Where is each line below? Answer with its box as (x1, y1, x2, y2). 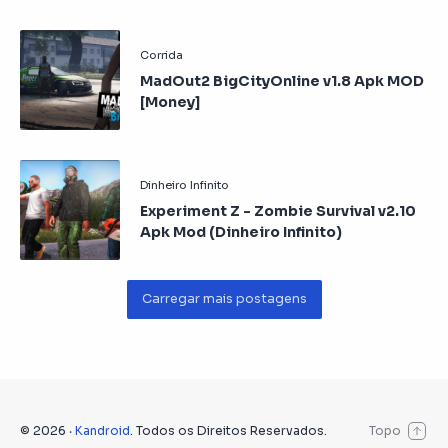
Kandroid (75, 423, 130, 438)
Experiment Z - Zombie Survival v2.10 (140, 201, 416, 220)
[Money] (140, 92, 200, 111)
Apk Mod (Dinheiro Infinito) (140, 222, 342, 241)
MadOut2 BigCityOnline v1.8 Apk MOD (140, 71, 424, 90)
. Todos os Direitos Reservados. (130, 423, 327, 438)
